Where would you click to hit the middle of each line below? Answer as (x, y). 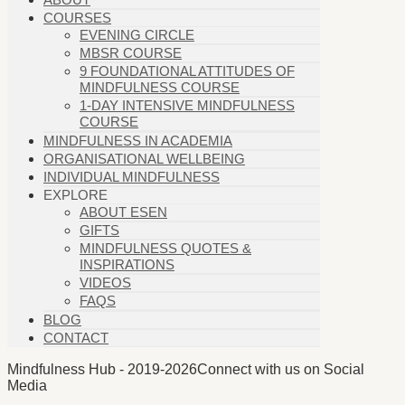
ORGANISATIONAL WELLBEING (144, 159)
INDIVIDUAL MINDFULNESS (132, 177)
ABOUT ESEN (123, 212)
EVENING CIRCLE (137, 35)
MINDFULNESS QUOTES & (165, 249)
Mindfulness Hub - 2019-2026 (102, 370)
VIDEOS (105, 283)
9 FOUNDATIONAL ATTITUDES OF (187, 71)
